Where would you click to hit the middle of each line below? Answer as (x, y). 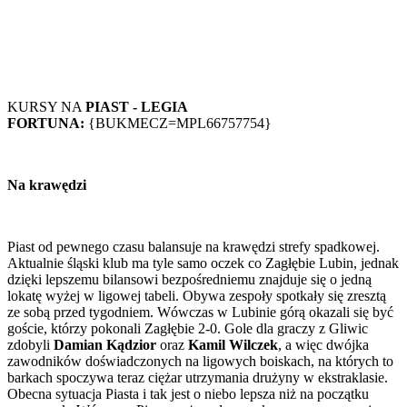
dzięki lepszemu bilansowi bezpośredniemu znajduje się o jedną (189, 280)
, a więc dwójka (323, 345)
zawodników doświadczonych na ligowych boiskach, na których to (200, 362)
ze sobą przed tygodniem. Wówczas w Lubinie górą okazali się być (200, 313)
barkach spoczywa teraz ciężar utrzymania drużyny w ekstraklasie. (198, 378)
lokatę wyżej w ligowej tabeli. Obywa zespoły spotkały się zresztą (197, 296)
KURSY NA (46, 107)
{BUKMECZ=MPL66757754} (178, 124)
